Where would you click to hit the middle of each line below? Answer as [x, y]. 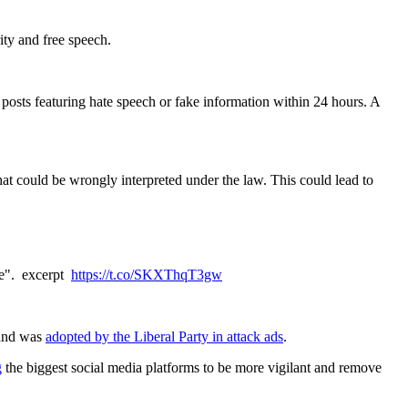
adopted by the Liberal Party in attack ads [164, 336]
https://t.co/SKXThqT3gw [147, 274]
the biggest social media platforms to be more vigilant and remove [192, 367]
